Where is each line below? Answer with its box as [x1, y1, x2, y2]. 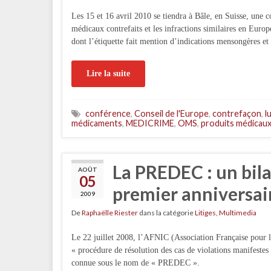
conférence [85, 108, 131, 119]
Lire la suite [87, 69, 130, 78]
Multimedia [219, 208, 256, 217]
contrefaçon [212, 108, 261, 119]
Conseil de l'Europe [134, 108, 209, 119]
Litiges [195, 208, 216, 217]
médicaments [71, 118, 122, 128]
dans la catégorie [138, 208, 195, 217]
